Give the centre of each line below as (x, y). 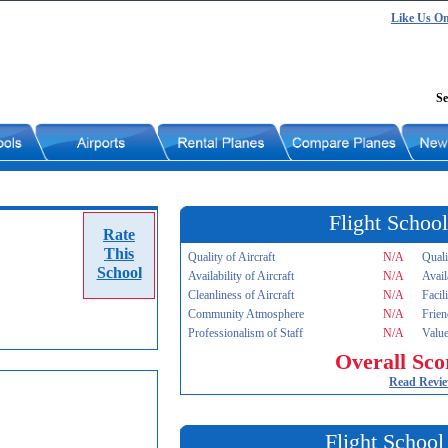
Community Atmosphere (246, 314)
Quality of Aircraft (231, 257)
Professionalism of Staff (245, 333)
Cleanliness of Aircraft (241, 295)
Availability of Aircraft (241, 276)
